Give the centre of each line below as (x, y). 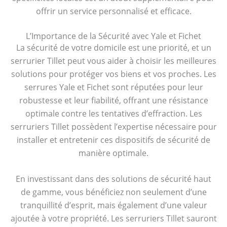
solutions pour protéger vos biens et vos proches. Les (113, 74)
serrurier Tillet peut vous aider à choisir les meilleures (113, 61)
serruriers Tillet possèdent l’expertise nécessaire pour (113, 126)
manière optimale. (113, 153)
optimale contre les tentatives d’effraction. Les (113, 113)
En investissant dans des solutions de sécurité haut (113, 179)
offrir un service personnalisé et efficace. (113, 11)
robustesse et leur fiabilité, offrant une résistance (113, 100)
